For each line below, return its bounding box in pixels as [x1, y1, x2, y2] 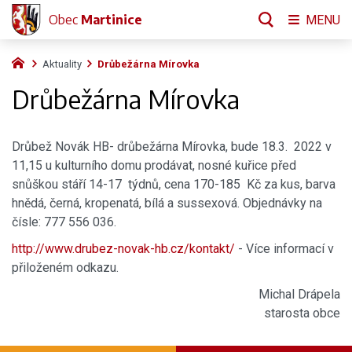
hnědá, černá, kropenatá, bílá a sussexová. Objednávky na [12, 196, 322, 211]
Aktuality [42, 58, 82, 70]
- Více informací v [235, 241, 334, 257]
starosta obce [264, 306, 340, 321]
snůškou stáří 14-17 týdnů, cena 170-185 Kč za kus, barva [12, 177, 335, 192]
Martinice [81, 11, 143, 27]
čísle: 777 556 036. [12, 214, 119, 230]
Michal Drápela [258, 287, 340, 302]
